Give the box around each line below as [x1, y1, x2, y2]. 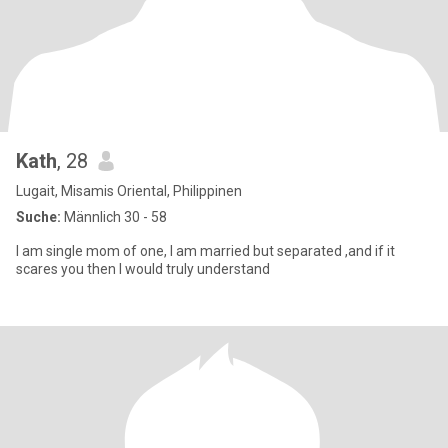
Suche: [16, 209, 61, 225]
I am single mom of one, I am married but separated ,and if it [16, 243, 395, 259]
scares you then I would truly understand [16, 261, 270, 277]
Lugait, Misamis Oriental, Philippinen [16, 183, 242, 199]
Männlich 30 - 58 [61, 209, 167, 225]
